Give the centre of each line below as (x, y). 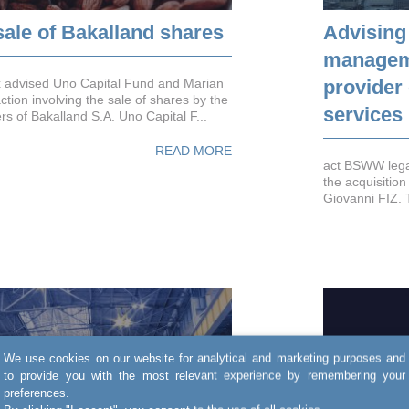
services (363, 114)
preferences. (37, 393)
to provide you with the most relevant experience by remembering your (204, 375)
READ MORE (194, 150)
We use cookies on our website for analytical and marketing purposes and (204, 358)
